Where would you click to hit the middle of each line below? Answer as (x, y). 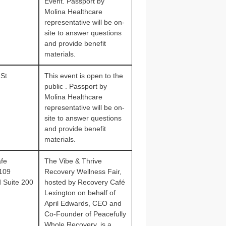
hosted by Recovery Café (84, 182)
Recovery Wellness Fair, (83, 172)
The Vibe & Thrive (73, 161)
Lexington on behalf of (80, 193)
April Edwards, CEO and (83, 203)
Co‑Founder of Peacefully (85, 214)
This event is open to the (83, 76)
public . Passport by (75, 86)
